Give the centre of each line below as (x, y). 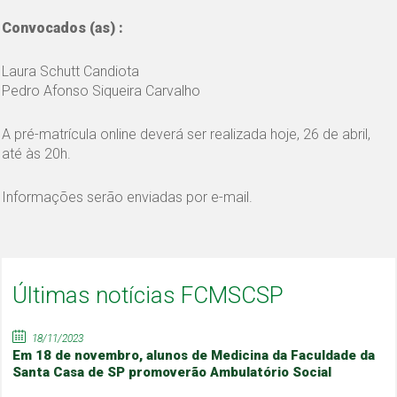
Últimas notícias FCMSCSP (148, 296)
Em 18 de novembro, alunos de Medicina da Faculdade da (194, 356)
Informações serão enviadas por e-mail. (128, 198)
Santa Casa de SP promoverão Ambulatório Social (172, 373)
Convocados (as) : (63, 28)
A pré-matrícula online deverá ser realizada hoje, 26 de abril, (187, 135)
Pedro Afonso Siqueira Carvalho (101, 91)
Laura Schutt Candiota (71, 72)
